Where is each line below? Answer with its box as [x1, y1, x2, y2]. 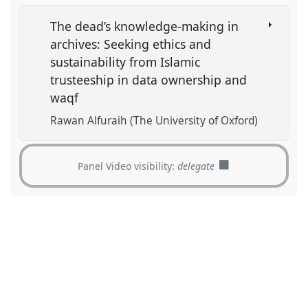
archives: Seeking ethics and [50, 35, 212, 52]
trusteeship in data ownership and [50, 71, 247, 88]
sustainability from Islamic [50, 53, 201, 70]
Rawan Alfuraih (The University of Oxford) [50, 113, 258, 129]
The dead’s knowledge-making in [50, 17, 239, 34]
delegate [177, 159, 215, 173]
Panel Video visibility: [78, 159, 178, 173]
